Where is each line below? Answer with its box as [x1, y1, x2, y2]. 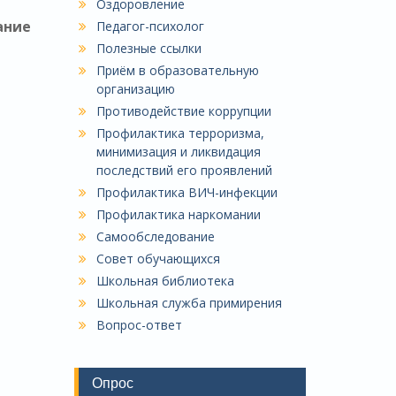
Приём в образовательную [95, 61, 259, 79]
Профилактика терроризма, [95, 124, 264, 141]
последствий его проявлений [95, 161, 272, 179]
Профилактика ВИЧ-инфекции [95, 183, 278, 201]
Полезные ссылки [95, 39, 202, 57]
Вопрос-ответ [95, 316, 182, 333]
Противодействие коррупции [95, 102, 271, 119]
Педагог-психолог [95, 17, 204, 34]
